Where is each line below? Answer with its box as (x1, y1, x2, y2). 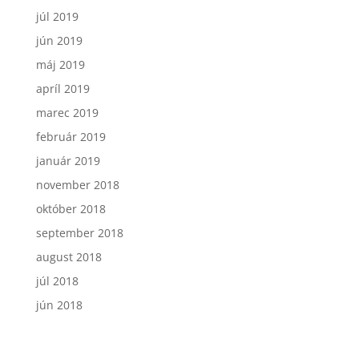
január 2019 (35, 152, 100, 168)
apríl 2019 (35, 80, 90, 96)
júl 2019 (35, 8, 79, 24)
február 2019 (35, 128, 106, 144)
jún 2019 (35, 32, 83, 48)
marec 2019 (35, 104, 99, 120)
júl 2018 (35, 272, 79, 288)
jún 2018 (35, 296, 83, 313)
